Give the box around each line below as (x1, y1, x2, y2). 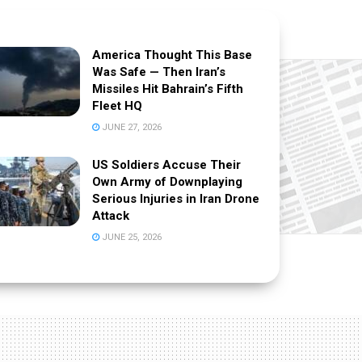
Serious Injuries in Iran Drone (92, 191, 260, 206)
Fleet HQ (92, 98, 143, 113)
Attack (92, 208, 130, 223)
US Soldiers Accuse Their (92, 157, 242, 172)
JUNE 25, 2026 (99, 231, 162, 242)
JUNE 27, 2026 (99, 121, 162, 133)
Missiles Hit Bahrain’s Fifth (92, 81, 244, 96)
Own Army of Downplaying (92, 174, 243, 189)
